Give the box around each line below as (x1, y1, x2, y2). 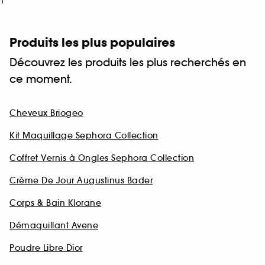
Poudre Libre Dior (9, 243, 83, 254)
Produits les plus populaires (9, 34, 175, 51)
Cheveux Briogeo (9, 108, 83, 119)
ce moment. (9, 72, 72, 86)
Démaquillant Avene (9, 220, 98, 231)
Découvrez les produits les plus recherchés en (9, 56, 246, 70)
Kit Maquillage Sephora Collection (9, 130, 159, 141)
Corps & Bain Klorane (9, 198, 101, 209)
